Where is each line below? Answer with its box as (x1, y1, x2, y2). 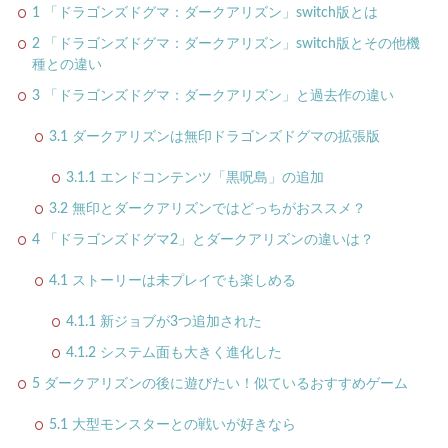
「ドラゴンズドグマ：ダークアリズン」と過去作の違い (40, 89, 394, 103)
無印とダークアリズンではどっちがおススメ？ (68, 202, 366, 216)
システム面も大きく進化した (96, 346, 282, 360)
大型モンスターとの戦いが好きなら (68, 418, 296, 432)
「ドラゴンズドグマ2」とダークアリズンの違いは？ (40, 233, 374, 247)
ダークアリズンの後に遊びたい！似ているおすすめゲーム (40, 377, 408, 391)
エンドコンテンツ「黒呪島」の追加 (96, 171, 324, 185)
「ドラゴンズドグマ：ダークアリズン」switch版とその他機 (40, 37, 420, 51)
